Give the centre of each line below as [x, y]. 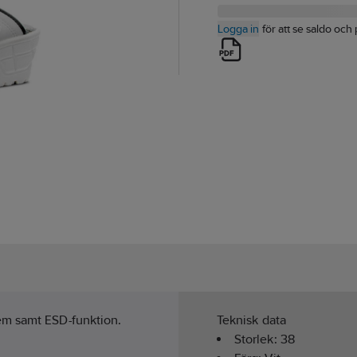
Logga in [238, 29]
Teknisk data [251, 320]
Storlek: [257, 339]
